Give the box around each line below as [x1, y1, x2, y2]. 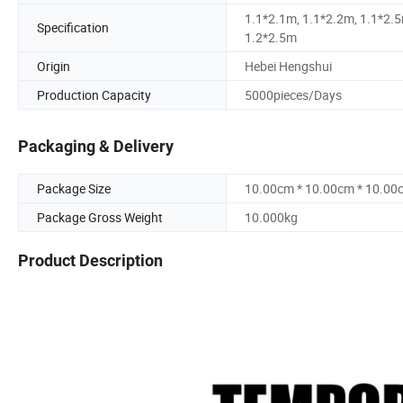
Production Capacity [37, 85, 151, 103]
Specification [37, 19, 109, 37]
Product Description [18, 251, 163, 271]
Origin [37, 57, 70, 75]
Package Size [37, 180, 111, 198]
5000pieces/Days [245, 85, 342, 103]
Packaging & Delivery [18, 137, 174, 157]
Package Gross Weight [37, 209, 163, 227]
